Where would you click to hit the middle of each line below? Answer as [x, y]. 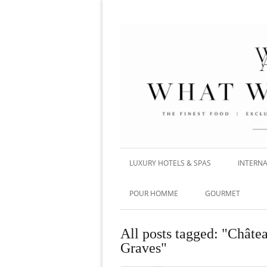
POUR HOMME [154, 193]
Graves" [144, 248]
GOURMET [223, 193]
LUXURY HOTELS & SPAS [170, 163]
